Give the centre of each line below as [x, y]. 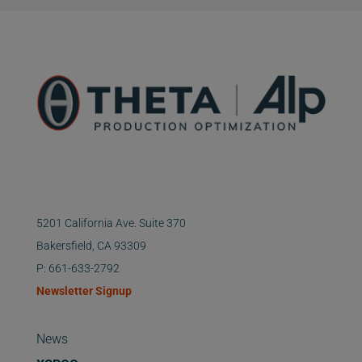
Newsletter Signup [84, 291]
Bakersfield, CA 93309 [91, 246]
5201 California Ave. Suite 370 [111, 223]
